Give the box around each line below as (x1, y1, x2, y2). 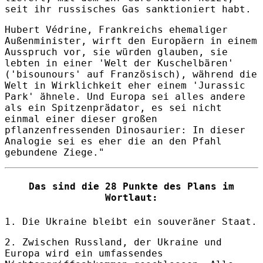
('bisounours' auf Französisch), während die (5, 69, 257, 80)
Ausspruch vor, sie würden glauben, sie (5, 46, 228, 58)
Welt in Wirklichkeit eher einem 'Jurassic (5, 80, 245, 92)
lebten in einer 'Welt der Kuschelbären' (5, 58, 234, 69)
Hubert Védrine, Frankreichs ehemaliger (5, 24, 228, 36)
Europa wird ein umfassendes (5, 247, 163, 259)
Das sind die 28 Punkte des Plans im (29, 181, 234, 193)
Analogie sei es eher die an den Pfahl (5, 136, 222, 147)
